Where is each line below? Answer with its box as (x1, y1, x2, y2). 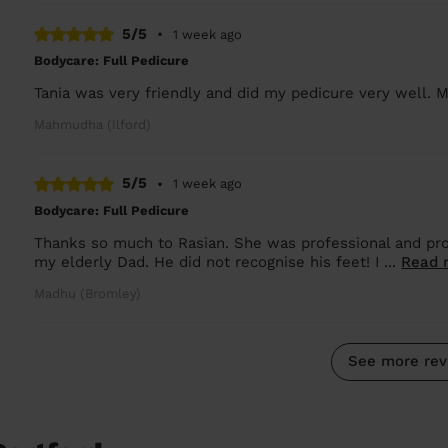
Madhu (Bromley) (34, 285, 142, 301)
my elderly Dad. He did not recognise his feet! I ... (34, 252, 402, 271)
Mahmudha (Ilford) (34, 117, 152, 132)
